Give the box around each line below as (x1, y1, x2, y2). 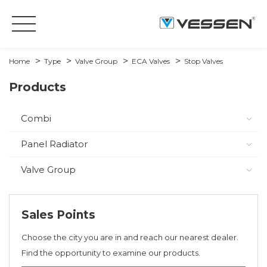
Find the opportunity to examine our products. (21, 248, 200, 257)
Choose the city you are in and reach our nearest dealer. (21, 232, 238, 242)
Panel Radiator (21, 138, 88, 150)
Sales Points (21, 208, 95, 222)
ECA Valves (132, 57, 170, 66)
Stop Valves (184, 57, 223, 66)
